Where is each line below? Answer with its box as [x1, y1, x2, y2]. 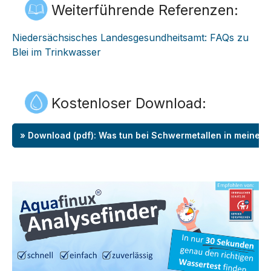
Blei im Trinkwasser [12, 46, 101, 58]
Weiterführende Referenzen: [51, 1, 243, 19]
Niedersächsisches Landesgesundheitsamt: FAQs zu [12, 31, 249, 44]
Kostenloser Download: [51, 94, 206, 112]
